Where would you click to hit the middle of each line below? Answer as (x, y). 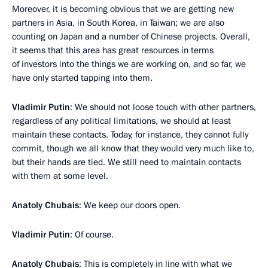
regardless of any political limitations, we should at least (121, 121)
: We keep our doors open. (130, 205)
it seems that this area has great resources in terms (113, 50)
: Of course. (92, 234)
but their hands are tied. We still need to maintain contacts (127, 162)
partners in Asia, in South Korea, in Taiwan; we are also (118, 23)
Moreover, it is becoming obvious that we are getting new (123, 9)
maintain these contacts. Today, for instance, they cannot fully (130, 135)
